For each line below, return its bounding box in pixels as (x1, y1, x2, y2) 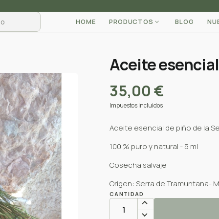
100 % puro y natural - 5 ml (109, 141, 198, 152)
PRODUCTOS (109, 17, 153, 26)
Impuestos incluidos (109, 101, 163, 109)
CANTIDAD (109, 190, 144, 197)
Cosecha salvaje (109, 160, 167, 170)
